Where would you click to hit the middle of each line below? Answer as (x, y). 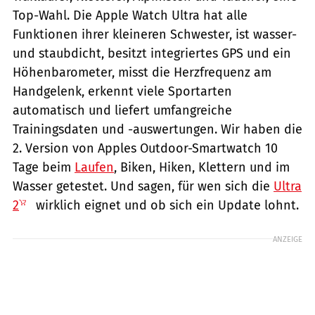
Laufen (94, 167)
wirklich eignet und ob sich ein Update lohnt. (166, 205)
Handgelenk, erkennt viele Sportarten (122, 91)
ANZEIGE (288, 239)
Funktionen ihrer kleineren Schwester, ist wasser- (155, 34)
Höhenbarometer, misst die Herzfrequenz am (142, 72)
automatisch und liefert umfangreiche (122, 110)
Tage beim (44, 167)
